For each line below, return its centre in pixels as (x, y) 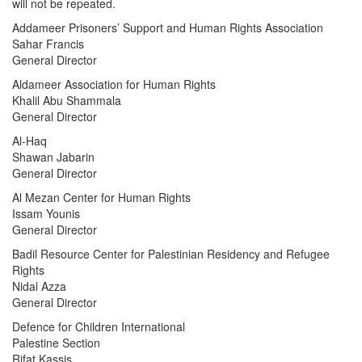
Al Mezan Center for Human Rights (101, 198)
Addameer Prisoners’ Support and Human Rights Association (168, 28)
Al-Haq (29, 141)
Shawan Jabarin (53, 157)
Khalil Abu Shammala (67, 101)
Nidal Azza (39, 286)
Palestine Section (56, 343)
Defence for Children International (99, 327)
